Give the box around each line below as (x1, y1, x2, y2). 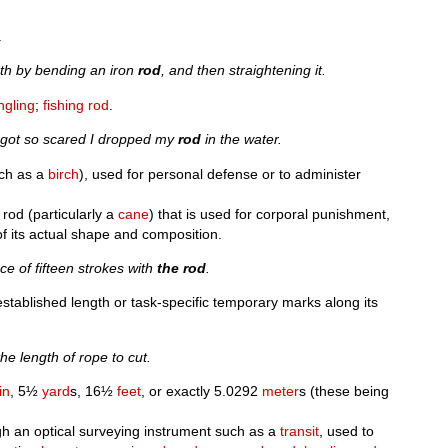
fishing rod (43, 96, 110, 113)
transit (280, 423, 320, 440)
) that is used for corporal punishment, (149, 205, 391, 222)
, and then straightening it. (161, 62, 327, 79)
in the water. (201, 131, 283, 148)
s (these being (299, 383, 390, 400)
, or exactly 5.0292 (141, 383, 263, 400)
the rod (157, 259, 207, 276)
